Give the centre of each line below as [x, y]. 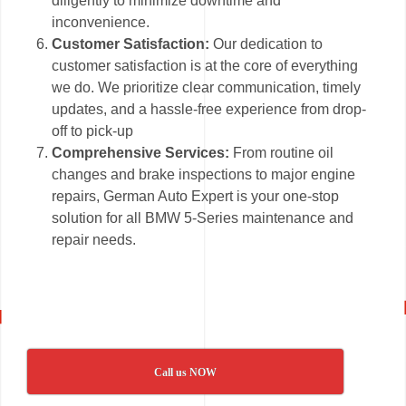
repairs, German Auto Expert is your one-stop [196, 197]
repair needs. [94, 240]
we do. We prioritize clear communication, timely [207, 88]
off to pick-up [93, 131]
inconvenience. [101, 23]
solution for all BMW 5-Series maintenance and [203, 218]
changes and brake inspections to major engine [204, 175]
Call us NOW [186, 373]
